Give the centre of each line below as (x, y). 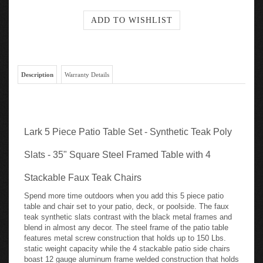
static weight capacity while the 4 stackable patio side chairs (127, 245)
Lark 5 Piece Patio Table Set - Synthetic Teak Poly (128, 128)
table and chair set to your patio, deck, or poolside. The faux (127, 203)
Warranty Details (87, 71)
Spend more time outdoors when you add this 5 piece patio (124, 192)
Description (37, 71)
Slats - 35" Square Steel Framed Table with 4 (117, 151)
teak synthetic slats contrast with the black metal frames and (128, 213)
